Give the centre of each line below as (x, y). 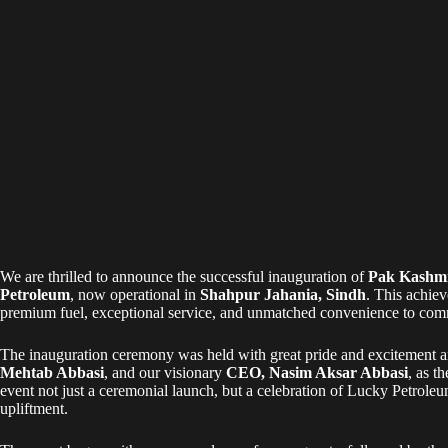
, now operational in (135, 294)
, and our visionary (165, 372)
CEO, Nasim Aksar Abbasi (317, 372)
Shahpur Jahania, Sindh (283, 294)
